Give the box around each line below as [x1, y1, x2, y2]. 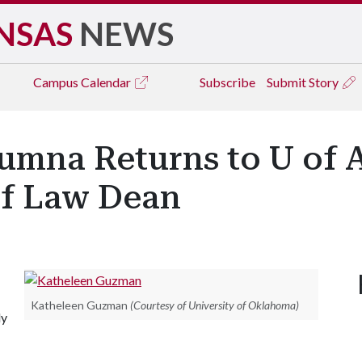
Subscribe [200, 74, 255, 90]
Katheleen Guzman [31, 297, 128, 312]
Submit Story [267, 74, 341, 90]
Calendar [81, 74, 133, 90]
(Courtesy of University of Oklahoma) [130, 297, 299, 312]
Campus [33, 74, 81, 90]
